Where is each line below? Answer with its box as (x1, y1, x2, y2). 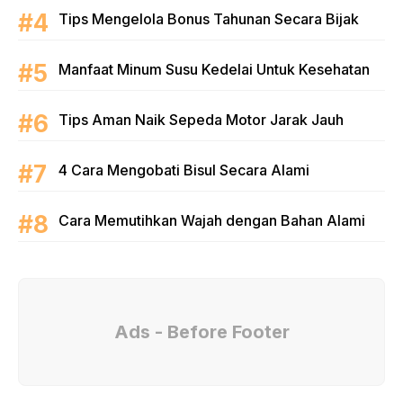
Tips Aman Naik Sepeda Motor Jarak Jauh (58, 110, 344, 129)
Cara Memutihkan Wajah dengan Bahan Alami (58, 210, 365, 229)
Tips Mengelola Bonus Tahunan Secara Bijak (58, 9, 359, 28)
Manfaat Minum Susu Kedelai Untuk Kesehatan (58, 59, 370, 78)
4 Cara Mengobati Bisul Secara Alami (58, 160, 309, 179)
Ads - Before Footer (113, 320, 290, 343)
